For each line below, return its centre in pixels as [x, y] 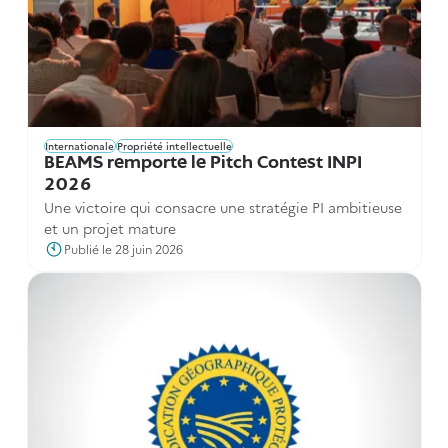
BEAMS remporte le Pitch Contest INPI [202, 163]
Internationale [79, 145]
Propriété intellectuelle [174, 145]
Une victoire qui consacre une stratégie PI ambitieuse [222, 206]
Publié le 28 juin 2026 [123, 248]
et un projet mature [109, 227]
